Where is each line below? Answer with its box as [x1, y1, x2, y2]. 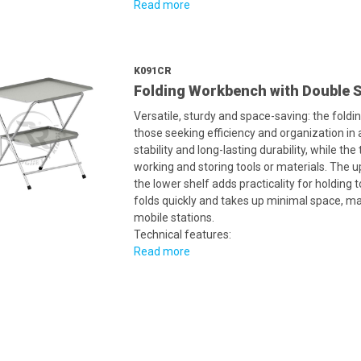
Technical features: [133, 228, 231, 241]
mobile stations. [133, 211, 214, 224]
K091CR [133, 65, 172, 77]
